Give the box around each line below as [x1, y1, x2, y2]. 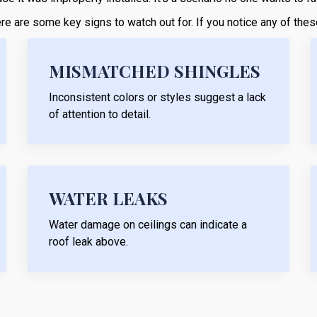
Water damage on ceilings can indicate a [49, 217, 247, 231]
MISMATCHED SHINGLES [49, 59, 260, 82]
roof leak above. [49, 234, 128, 248]
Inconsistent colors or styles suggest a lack [49, 90, 266, 104]
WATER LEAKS [49, 186, 168, 209]
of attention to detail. [49, 107, 151, 121]
